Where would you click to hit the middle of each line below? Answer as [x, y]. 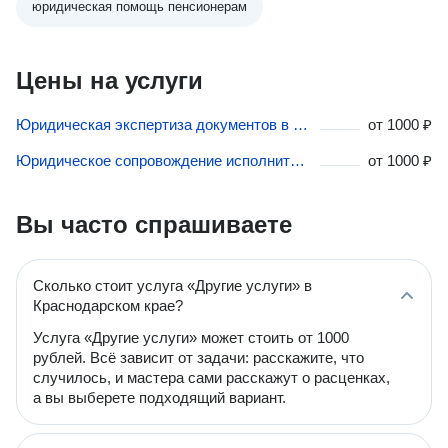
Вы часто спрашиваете [154, 224]
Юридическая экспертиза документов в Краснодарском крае [300, 124]
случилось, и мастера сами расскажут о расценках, [211, 377]
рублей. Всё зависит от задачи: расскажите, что [198, 357]
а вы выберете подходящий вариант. [159, 397]
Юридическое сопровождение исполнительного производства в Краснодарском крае [297, 160]
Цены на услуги [109, 80]
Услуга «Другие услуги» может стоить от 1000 [191, 337]
